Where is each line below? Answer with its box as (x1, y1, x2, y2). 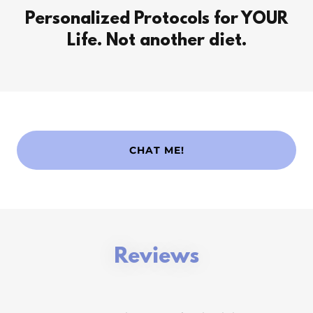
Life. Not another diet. (66, 31, 247, 51)
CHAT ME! (129, 144, 184, 156)
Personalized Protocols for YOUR (25, 10, 288, 29)
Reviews (114, 245, 199, 270)
